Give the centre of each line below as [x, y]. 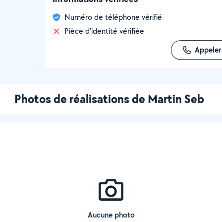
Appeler [208, 50]
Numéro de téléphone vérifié [113, 17]
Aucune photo [111, 215]
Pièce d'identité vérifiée [104, 31]
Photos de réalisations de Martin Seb [109, 99]
